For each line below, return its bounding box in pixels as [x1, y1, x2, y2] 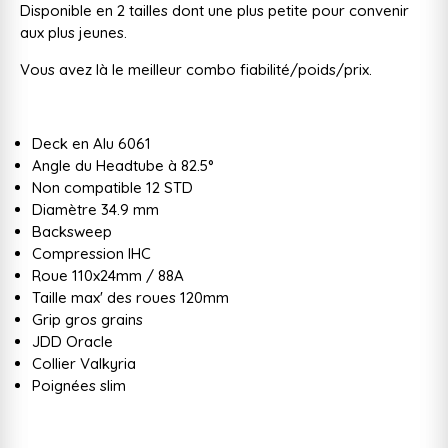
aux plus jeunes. [20, 22, 127, 42]
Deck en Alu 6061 [32, 133, 151, 153]
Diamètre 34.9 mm [32, 199, 159, 219]
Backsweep [32, 221, 112, 241]
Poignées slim [32, 375, 126, 395]
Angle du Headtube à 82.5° [32, 155, 218, 175]
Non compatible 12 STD [32, 177, 193, 197]
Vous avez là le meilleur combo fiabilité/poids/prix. [20, 59, 376, 79]
